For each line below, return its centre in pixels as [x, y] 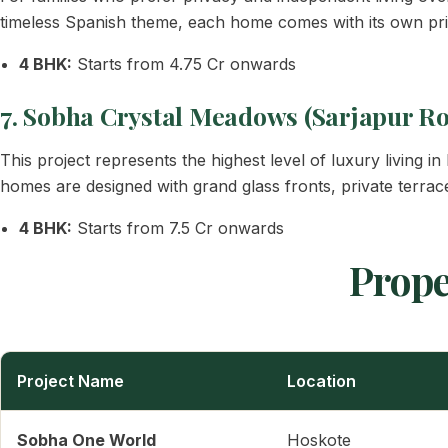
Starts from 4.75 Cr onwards [184, 64]
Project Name [70, 381]
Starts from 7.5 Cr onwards [178, 228]
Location [321, 381]
